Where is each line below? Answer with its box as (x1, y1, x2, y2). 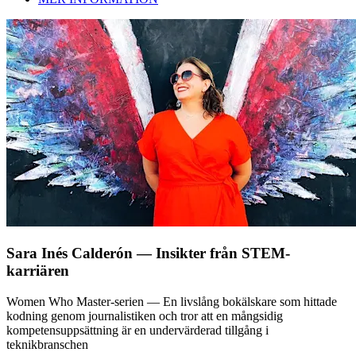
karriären (6, 261, 69, 279)
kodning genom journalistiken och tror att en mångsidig (6, 308, 283, 323)
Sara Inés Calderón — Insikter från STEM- (6, 244, 290, 261)
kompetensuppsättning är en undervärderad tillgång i (6, 323, 269, 337)
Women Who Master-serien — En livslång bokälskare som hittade (6, 294, 337, 308)
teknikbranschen (6, 337, 88, 351)
